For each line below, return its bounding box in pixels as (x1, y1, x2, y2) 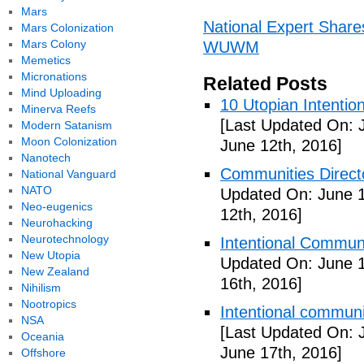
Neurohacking (20, 216, 93, 229)
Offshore (20, 346, 66, 359)
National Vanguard (20, 167, 116, 180)
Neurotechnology (20, 232, 109, 245)
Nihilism (20, 281, 61, 294)
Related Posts (203, 73, 327, 94)
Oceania (20, 330, 64, 343)
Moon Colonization (20, 135, 117, 148)
